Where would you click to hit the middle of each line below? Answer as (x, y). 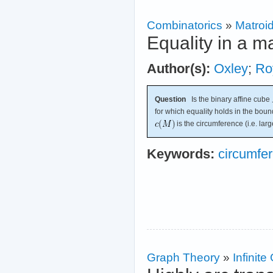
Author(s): (179, 69)
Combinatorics (185, 25)
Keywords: (181, 154)
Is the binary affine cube (229, 100)
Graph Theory (183, 257)
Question (170, 100)
